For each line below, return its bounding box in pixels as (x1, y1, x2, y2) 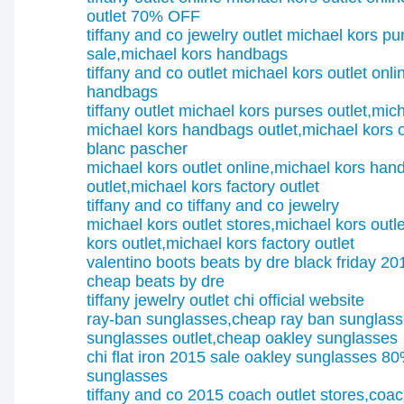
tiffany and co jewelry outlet (87, 26, 282, 44)
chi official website (234, 291, 364, 309)
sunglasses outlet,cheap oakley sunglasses (87, 329, 398, 347)
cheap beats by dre (87, 272, 225, 290)
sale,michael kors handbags (87, 45, 288, 63)
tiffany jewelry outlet (87, 291, 229, 309)
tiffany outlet (87, 102, 174, 120)
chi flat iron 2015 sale (87, 348, 240, 366)
